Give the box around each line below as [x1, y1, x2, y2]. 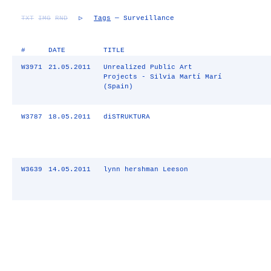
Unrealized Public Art [103, 64, 192, 71]
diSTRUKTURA [103, 113, 150, 120]
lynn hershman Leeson [103, 166, 188, 173]
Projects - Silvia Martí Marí [103, 73, 222, 80]
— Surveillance [111, 15, 175, 22]
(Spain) [103, 83, 133, 90]
